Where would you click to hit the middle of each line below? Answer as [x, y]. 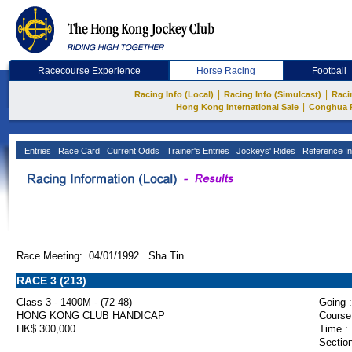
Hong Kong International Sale [237, 107]
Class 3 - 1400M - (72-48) [74, 302]
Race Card [78, 151]
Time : [334, 329]
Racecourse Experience [89, 71]
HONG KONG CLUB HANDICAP [91, 315]
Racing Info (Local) [174, 94]
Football [330, 71]
